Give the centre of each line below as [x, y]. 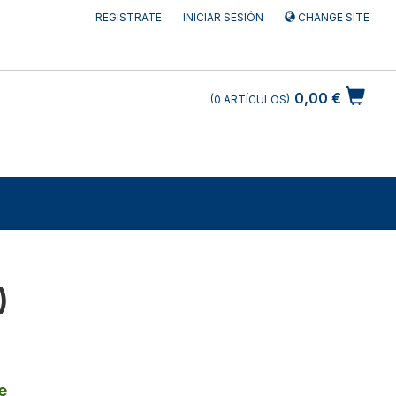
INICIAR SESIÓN [223, 17]
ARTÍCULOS [254, 100]
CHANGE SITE [332, 17]
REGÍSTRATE [128, 17]
